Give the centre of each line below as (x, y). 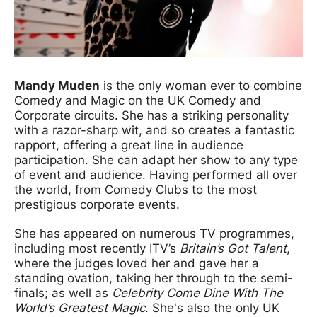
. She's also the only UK (212, 307)
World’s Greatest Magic (80, 307)
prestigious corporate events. (97, 204)
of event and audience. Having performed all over (156, 174)
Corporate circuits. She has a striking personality (151, 115)
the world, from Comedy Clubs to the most (136, 189)
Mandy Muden (57, 85)
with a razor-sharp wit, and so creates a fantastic (154, 130)
